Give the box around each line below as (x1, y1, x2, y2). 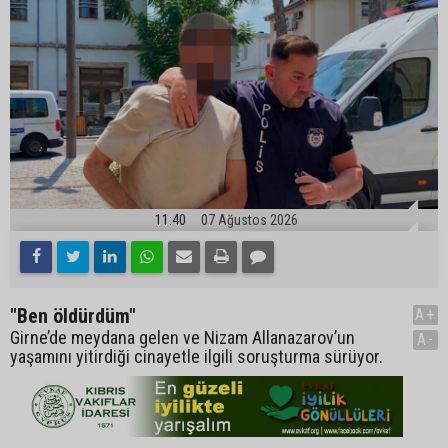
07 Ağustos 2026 (201, 212, 298, 229)
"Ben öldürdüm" (10, 304, 136, 329)
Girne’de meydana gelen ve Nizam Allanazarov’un (10, 327, 355, 349)
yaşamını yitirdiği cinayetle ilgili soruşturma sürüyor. (10, 346, 383, 368)
